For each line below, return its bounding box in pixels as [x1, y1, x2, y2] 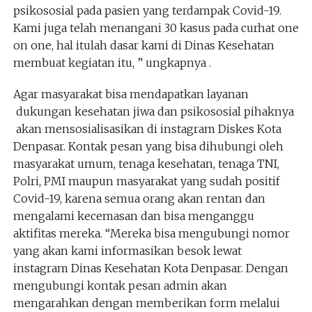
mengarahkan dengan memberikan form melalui [13, 296, 280, 310]
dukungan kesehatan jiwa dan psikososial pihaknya [13, 104, 297, 118]
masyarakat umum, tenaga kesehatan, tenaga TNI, [13, 157, 279, 171]
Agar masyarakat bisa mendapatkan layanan [13, 87, 249, 101]
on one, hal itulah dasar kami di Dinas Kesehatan [13, 38, 277, 52]
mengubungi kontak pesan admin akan [13, 279, 227, 292]
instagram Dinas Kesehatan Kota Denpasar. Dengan [13, 261, 288, 275]
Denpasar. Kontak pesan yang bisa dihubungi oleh [13, 139, 283, 153]
